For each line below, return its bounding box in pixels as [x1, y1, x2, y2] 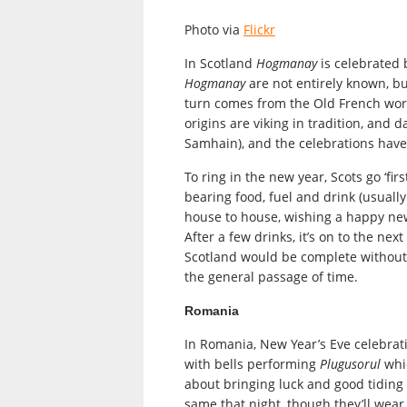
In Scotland [184, 55, 256, 73]
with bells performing [184, 355, 320, 373]
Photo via [184, 21, 243, 39]
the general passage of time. [184, 268, 358, 286]
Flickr [243, 21, 275, 39]
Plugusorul [320, 355, 381, 373]
